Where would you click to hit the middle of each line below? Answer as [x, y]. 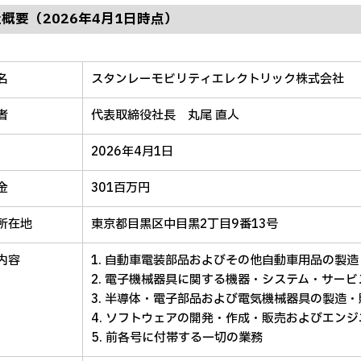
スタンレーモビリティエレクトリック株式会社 [218, 79]
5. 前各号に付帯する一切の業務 [177, 338]
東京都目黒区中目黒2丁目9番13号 [185, 224]
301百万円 [120, 188]
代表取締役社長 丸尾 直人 [165, 116]
